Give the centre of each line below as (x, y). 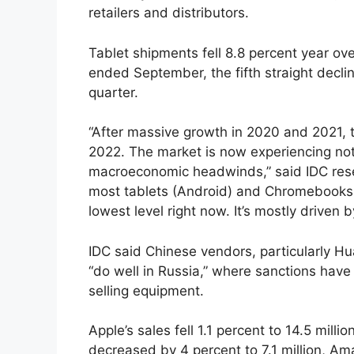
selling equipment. (146, 290)
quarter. (113, 92)
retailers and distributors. (169, 13)
